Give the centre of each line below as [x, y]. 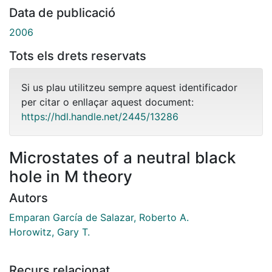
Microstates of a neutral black [123, 157]
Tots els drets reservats [78, 56]
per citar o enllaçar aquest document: [107, 102]
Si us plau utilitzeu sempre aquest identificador [129, 87]
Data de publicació [62, 12]
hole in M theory [71, 176]
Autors [29, 198]
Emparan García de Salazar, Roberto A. [99, 217]
